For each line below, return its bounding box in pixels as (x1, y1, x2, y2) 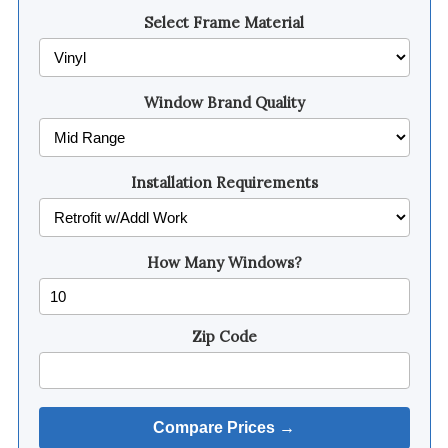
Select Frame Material (144, 13, 304, 32)
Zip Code (191, 327, 257, 346)
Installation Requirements (130, 173, 318, 192)
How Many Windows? (146, 253, 302, 272)
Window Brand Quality (143, 93, 305, 112)
